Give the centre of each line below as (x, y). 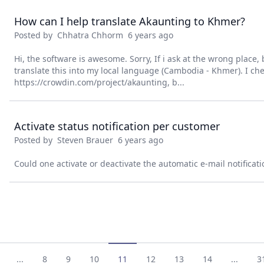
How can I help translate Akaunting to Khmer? (130, 21)
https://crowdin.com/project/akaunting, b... (99, 82)
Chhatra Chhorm (90, 35)
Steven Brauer (85, 140)
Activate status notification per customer (117, 126)
